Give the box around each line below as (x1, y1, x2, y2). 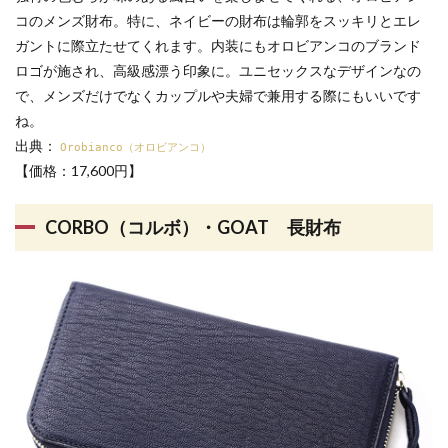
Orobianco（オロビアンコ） (60, 140, 211, 154)
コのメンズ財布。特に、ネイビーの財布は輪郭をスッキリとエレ (15, 12, 421, 29)
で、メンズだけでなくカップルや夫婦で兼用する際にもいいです (15, 87, 421, 104)
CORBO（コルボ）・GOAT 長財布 (45, 215, 341, 238)
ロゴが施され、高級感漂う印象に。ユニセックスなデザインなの (15, 62, 421, 79)
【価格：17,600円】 (15, 162, 142, 179)
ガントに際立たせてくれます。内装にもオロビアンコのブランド (15, 37, 421, 54)
